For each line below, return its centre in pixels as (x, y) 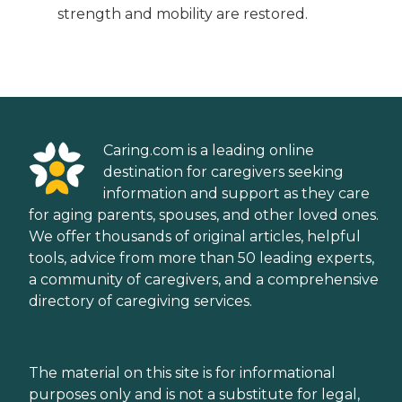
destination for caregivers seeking (223, 172)
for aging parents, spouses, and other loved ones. (204, 215)
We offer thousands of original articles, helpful (195, 236)
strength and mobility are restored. (183, 13)
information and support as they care (236, 193)
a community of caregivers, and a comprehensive (204, 280)
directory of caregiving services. (140, 301)
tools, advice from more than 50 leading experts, (201, 258)
